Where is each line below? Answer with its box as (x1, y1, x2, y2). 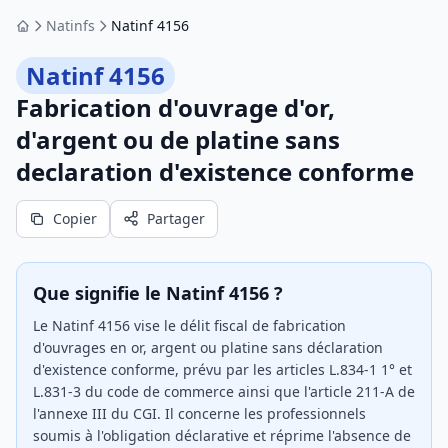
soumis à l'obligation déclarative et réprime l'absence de (33, 426, 411, 445)
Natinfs (46, 16, 95, 35)
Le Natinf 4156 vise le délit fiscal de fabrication (33, 316, 346, 335)
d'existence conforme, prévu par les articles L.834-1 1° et (33, 360, 412, 379)
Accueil (21, 24, 70, 44)
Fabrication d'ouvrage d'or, (16, 91, 335, 124)
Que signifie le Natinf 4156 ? (33, 281, 283, 305)
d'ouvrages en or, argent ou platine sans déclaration (33, 338, 383, 357)
